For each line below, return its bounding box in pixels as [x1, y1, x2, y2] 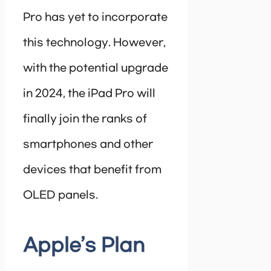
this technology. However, [23, 36, 166, 49]
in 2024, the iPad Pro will [23, 87, 155, 100]
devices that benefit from [23, 163, 162, 176]
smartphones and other [23, 138, 153, 151]
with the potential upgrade [23, 62, 168, 74]
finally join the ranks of [23, 113, 147, 125]
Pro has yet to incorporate [23, 11, 168, 24]
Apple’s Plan [23, 235, 145, 256]
